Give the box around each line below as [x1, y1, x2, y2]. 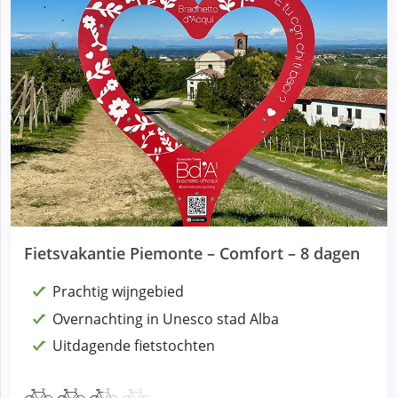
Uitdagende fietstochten [52, 335, 215, 355]
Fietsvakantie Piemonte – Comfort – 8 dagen [24, 243, 360, 265]
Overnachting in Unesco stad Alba [52, 308, 279, 329]
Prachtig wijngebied [52, 282, 184, 302]
